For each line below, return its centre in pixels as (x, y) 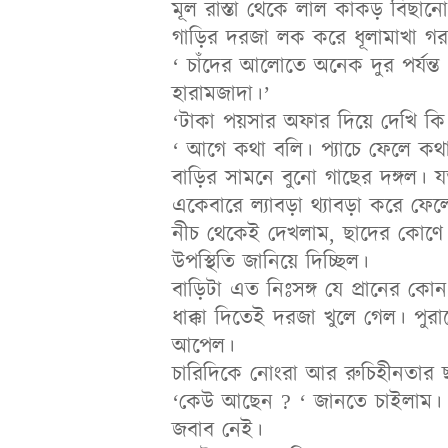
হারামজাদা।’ (221, 94)
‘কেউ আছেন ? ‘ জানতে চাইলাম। (307, 402)
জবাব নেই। (217, 430)
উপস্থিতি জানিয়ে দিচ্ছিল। (270, 262)
